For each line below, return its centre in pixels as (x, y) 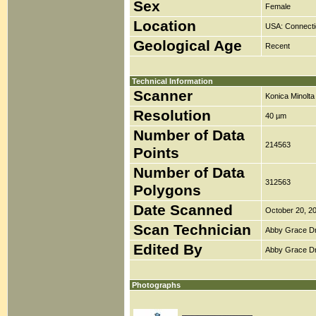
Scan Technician (192, 230)
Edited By (168, 250)
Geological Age (188, 46)
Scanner (163, 96)
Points (156, 153)
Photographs (156, 285)
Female (278, 6)
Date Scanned (183, 210)
